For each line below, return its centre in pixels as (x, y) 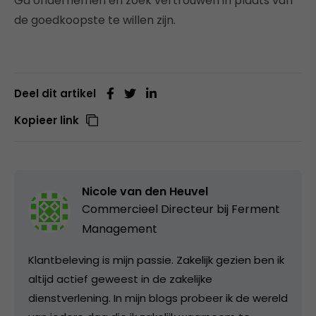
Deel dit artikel (55, 93)
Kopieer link (47, 120)
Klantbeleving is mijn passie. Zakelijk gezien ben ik (156, 260)
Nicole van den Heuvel (145, 191)
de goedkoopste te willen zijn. (95, 20)
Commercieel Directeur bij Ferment (181, 209)
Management (120, 229)
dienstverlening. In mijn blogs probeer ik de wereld (158, 298)
